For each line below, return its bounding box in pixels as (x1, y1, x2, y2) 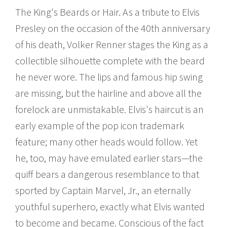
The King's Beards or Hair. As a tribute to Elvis (15, 5, 200, 18)
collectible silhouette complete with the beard (15, 54, 205, 67)
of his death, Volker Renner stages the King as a (15, 37, 208, 51)
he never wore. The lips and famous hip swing (15, 70, 203, 83)
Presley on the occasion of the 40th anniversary (15, 21, 210, 34)
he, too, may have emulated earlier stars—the (15, 151, 203, 164)
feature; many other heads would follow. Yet (15, 135, 198, 148)
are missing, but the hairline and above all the (15, 86, 202, 99)
